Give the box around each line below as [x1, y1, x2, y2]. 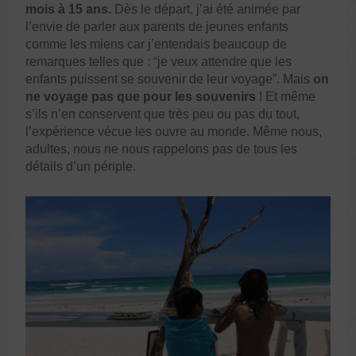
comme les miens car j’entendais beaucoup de [25, 37, 288, 52]
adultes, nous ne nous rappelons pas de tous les [25, 142, 298, 157]
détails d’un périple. [25, 160, 137, 174]
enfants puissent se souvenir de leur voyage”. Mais [25, 72, 314, 87]
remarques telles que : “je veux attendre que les [25, 55, 292, 69]
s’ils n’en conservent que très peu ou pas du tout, [25, 107, 300, 122]
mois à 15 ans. [25, 2, 112, 17]
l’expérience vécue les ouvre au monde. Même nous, [25, 125, 323, 139]
